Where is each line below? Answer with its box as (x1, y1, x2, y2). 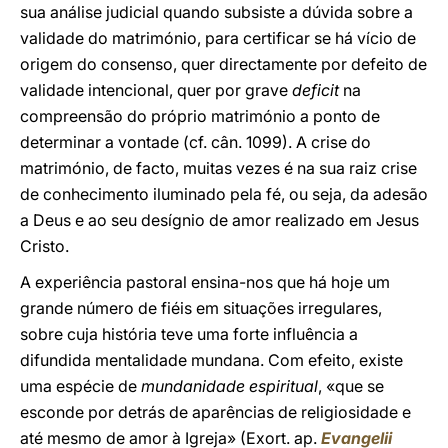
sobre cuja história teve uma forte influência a (20, 324, 358, 344)
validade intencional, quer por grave (20, 80, 288, 100)
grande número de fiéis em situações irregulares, (20, 298, 382, 318)
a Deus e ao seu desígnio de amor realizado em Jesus (20, 210, 419, 230)
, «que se (318, 376, 384, 396)
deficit (288, 80, 343, 100)
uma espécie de (20, 376, 137, 396)
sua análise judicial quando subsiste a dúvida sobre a (20, 2, 413, 22)
